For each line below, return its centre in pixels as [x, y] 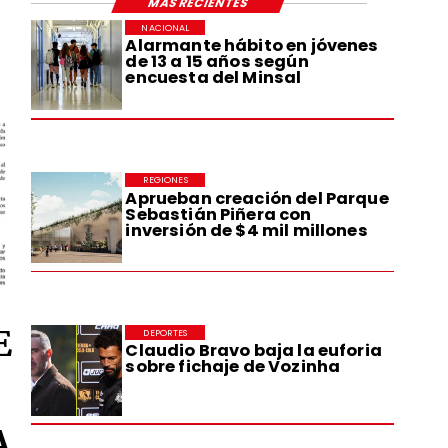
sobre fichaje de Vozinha [233, 367]
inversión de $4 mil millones [246, 230]
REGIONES [165, 180]
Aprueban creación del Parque [257, 198]
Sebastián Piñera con [218, 214]
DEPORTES [165, 332]
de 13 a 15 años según [217, 62]
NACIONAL [165, 28]
